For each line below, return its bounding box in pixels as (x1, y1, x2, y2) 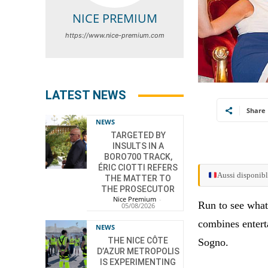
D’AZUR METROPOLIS (96, 246, 179, 257)
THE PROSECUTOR (101, 184, 175, 194)
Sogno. (198, 236, 229, 248)
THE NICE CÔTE (108, 236, 169, 246)
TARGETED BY (110, 130, 166, 141)
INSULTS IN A (112, 141, 164, 151)
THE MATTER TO (105, 173, 172, 184)
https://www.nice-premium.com (65, 31, 165, 40)
